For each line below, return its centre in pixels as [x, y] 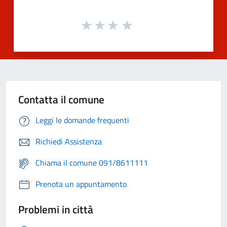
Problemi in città [56, 209]
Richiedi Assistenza [69, 141]
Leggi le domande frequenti [82, 120]
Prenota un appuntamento [81, 184]
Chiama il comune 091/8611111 [92, 162]
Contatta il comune [61, 99]
